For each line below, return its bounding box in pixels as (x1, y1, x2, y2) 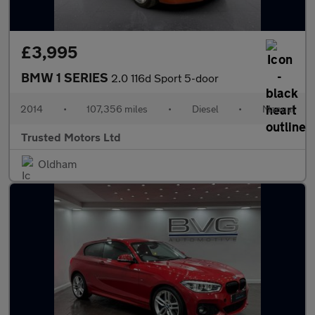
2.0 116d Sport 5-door (111, 71, 219, 84)
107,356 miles (86, 103, 148, 115)
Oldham (38, 157, 77, 170)
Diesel (191, 103, 219, 115)
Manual (262, 103, 295, 115)
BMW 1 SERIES (21, 70, 111, 85)
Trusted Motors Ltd (21, 130, 121, 143)
